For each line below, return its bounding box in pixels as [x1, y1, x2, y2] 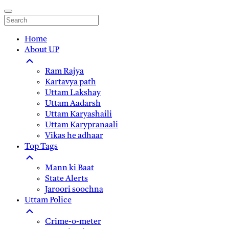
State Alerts [45, 175, 88, 183]
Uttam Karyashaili [45, 110, 112, 119]
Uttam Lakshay [45, 89, 101, 97]
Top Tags [25, 143, 58, 151]
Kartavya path [45, 78, 96, 86]
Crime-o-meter [45, 218, 101, 226]
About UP [25, 46, 59, 54]
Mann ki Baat [45, 164, 94, 172]
